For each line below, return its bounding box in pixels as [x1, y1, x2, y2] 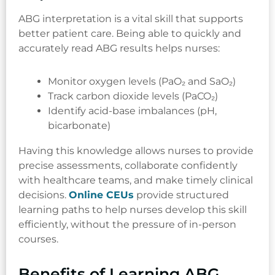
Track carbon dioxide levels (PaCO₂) [48, 90, 218, 103]
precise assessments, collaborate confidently [18, 159, 238, 171]
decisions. [18, 188, 69, 201]
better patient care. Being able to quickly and [18, 28, 241, 40]
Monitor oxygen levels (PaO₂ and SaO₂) [48, 76, 236, 88]
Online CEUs [69, 188, 134, 201]
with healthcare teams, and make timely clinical [18, 174, 253, 186]
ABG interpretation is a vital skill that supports [18, 13, 243, 25]
